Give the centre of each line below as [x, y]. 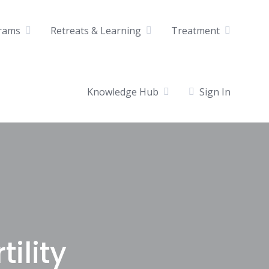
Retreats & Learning [96, 30]
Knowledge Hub [123, 92]
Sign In [215, 92]
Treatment [195, 30]
